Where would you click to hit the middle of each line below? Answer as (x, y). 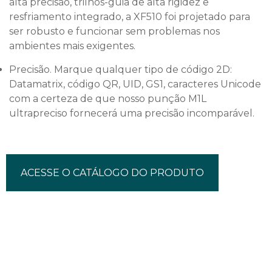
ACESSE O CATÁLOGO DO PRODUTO (112, 173)
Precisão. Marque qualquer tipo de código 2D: (121, 70)
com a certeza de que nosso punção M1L (108, 99)
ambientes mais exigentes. (72, 46)
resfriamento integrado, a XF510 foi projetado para (130, 17)
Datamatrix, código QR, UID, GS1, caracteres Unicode (135, 84)
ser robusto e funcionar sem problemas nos (114, 31)
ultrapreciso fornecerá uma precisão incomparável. (132, 113)
